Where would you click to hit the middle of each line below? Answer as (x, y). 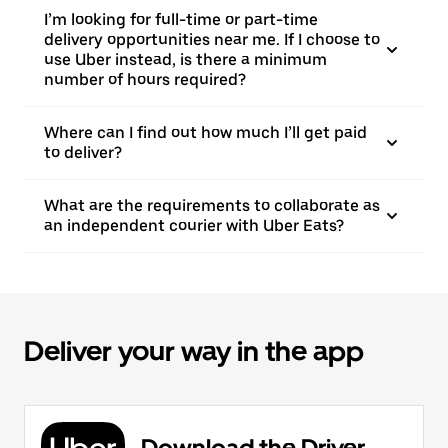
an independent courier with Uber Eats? (194, 225)
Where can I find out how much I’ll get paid (205, 132)
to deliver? (83, 152)
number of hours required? (145, 79)
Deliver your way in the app (194, 351)
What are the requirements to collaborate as (212, 205)
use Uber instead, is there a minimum (185, 59)
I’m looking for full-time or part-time (181, 19)
